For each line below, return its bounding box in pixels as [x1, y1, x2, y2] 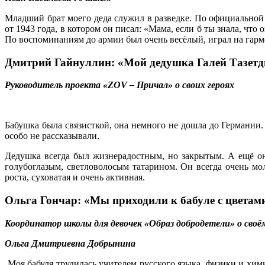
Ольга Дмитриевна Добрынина [5, 238, 135, 248]
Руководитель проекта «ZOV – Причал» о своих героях [5, 80, 234, 91]
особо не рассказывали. [5, 131, 99, 141]
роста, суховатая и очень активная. [5, 172, 145, 183]
